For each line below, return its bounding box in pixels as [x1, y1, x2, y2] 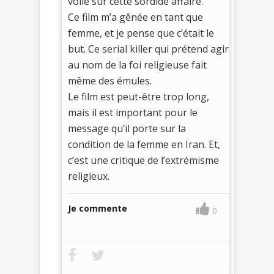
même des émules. [68, 74, 152, 88]
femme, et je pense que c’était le [68, 26, 214, 40]
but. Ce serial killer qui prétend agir [68, 42, 229, 56]
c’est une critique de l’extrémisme [68, 154, 219, 168]
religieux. [68, 169, 109, 183]
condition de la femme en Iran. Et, [68, 138, 220, 152]
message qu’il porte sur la [68, 122, 186, 136]
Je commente [68, 202, 127, 215]
